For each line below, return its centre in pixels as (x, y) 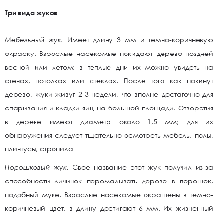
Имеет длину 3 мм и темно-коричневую (138, 40)
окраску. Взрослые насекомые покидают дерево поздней (109, 53)
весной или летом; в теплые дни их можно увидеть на (109, 67)
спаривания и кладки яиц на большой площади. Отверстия (109, 108)
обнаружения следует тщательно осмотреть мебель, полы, (109, 135)
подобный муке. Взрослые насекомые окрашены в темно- (109, 194)
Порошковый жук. (37, 167)
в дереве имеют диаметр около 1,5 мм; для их (109, 121)
